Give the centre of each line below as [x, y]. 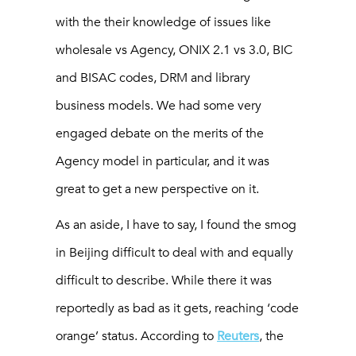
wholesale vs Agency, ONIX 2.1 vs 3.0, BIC [174, 50]
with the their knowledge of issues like [163, 22]
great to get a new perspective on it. [157, 189]
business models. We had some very [159, 105]
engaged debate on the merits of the [160, 133]
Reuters [238, 336]
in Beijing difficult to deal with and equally [174, 252]
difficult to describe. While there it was [164, 280]
